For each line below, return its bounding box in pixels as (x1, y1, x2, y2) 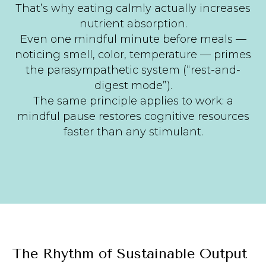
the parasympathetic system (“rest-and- (26, 63, 240, 77)
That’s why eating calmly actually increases (15, 1, 251, 15)
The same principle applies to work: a (33, 94, 233, 107)
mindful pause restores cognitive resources (17, 109, 249, 123)
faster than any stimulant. (63, 125, 203, 138)
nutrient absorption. (79, 17, 187, 30)
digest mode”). (94, 78, 172, 92)
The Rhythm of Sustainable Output (12, 245, 247, 262)
